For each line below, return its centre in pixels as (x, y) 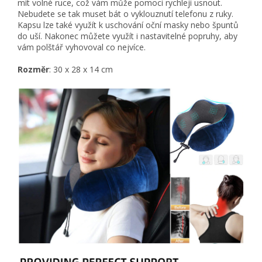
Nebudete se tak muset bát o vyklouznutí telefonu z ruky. (125, 13)
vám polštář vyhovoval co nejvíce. (82, 47)
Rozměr (33, 69)
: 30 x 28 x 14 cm (81, 69)
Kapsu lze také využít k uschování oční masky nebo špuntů (128, 25)
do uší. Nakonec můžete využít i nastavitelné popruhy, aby (127, 36)
